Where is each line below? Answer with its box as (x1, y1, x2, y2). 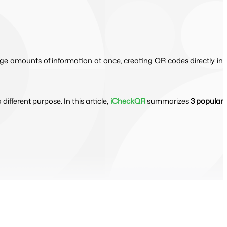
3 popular (190, 95, 223, 106)
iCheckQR (110, 95, 145, 106)
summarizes (145, 95, 191, 106)
